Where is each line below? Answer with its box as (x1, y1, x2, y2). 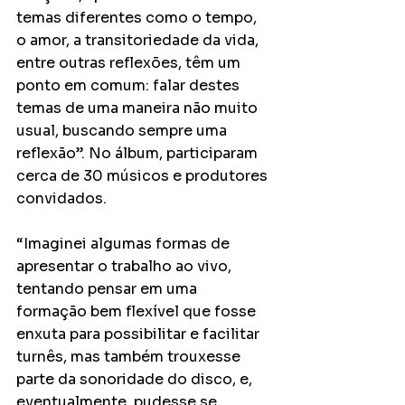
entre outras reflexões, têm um (16, 53, 244, 72)
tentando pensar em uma (16, 279, 201, 298)
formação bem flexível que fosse (16, 302, 259, 321)
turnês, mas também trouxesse (16, 347, 244, 366)
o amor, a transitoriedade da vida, (16, 31, 262, 50)
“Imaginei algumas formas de (16, 234, 233, 253)
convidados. (16, 189, 110, 208)
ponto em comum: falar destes (16, 76, 243, 95)
